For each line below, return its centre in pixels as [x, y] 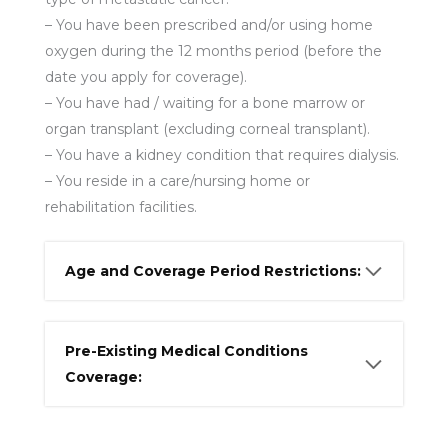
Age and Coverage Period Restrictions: [212, 270]
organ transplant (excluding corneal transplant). [207, 128]
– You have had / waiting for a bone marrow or [204, 102]
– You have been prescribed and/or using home [208, 24]
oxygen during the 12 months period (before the [213, 50]
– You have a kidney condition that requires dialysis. [221, 154]
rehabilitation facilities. [120, 206]
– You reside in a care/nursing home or [177, 180]
